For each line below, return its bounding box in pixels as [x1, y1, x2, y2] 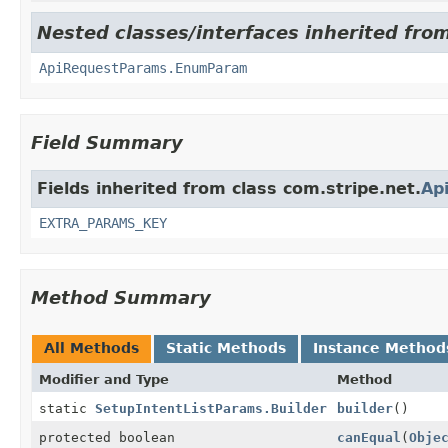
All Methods [44, 339, 139, 356]
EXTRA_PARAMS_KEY [39, 214, 167, 231]
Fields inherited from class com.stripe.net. [37, 178, 421, 198]
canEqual [337, 429, 401, 445]
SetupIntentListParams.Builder [95, 400, 327, 416]
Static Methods [166, 339, 286, 356]
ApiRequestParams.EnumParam [39, 59, 247, 76]
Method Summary [31, 286, 211, 308]
